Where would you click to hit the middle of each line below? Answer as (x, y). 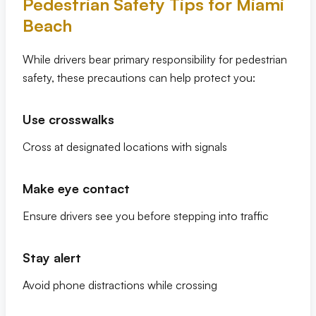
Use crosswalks (68, 119)
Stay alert (52, 257)
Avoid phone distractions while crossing (120, 285)
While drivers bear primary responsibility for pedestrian (155, 59)
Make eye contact (76, 188)
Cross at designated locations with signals (125, 147)
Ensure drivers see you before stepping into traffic (146, 216)
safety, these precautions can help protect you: (139, 78)
